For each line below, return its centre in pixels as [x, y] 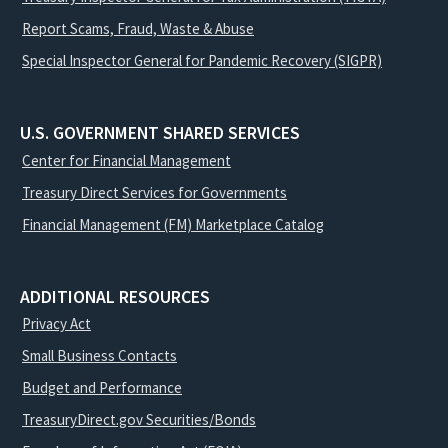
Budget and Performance [102, 387]
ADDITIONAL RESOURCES [115, 296]
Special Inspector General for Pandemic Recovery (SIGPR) [202, 61]
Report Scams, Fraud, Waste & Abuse [138, 29]
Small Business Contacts [99, 355]
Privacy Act [56, 323]
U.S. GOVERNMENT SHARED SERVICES [160, 133]
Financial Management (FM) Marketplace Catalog [173, 224]
